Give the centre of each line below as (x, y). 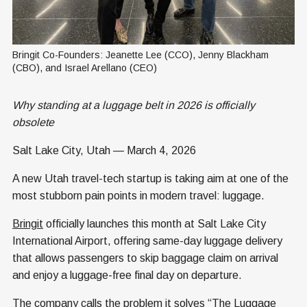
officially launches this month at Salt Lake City (155, 223)
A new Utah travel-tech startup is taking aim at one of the (150, 178)
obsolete (33, 122)
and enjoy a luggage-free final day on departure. (127, 275)
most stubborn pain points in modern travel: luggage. (138, 195)
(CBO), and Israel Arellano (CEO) (85, 67)
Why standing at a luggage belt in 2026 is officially (134, 105)
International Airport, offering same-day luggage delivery (147, 241)
